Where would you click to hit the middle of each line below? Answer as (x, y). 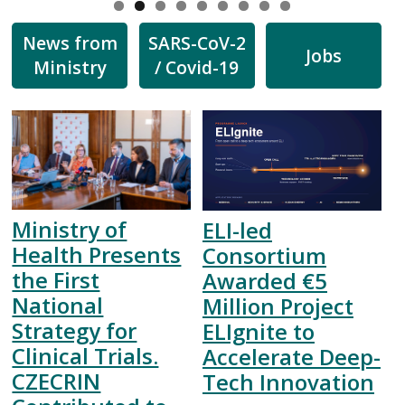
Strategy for (75, 330)
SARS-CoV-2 (197, 43)
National (58, 305)
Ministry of (70, 229)
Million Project (278, 306)
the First (56, 279)
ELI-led (237, 231)
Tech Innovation (288, 382)
